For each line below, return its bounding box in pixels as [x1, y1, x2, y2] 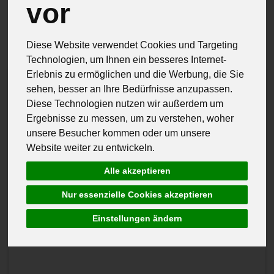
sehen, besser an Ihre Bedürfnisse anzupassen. [26, 84, 233, 95]
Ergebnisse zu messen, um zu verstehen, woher [26, 113, 234, 124]
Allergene [111, 9, 154, 20]
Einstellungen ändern [92, 213, 182, 224]
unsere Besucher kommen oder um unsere [26, 128, 211, 139]
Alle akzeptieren [103, 166, 171, 176]
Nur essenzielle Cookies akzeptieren [61, 190, 213, 200]
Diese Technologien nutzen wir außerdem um [26, 98, 224, 109]
